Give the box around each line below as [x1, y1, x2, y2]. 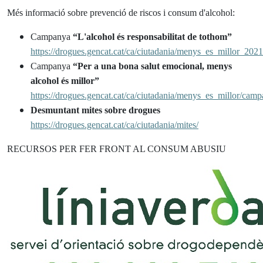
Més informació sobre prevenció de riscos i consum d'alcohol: [7, 8, 235, 18]
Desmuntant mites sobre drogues [31, 105, 160, 115]
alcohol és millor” [31, 76, 99, 86]
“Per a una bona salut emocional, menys [73, 61, 232, 71]
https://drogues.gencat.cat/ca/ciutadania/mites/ [31, 120, 198, 130]
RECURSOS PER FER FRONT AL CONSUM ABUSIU [7, 144, 226, 154]
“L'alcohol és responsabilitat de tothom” [73, 32, 232, 42]
